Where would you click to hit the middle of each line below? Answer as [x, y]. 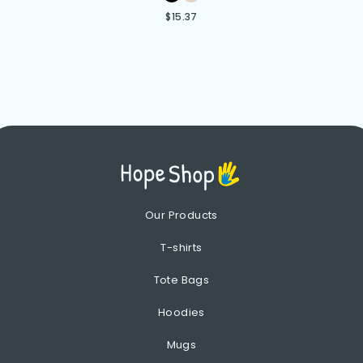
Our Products [181, 216]
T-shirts [181, 248]
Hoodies [181, 313]
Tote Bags [181, 280]
